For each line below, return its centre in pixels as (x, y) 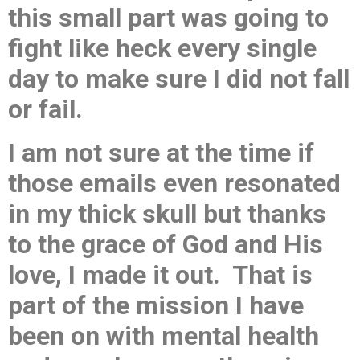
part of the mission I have (156, 305)
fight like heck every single (162, 48)
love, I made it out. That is (160, 275)
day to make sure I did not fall (179, 79)
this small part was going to (168, 18)
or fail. (49, 109)
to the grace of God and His (166, 244)
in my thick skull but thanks (167, 214)
